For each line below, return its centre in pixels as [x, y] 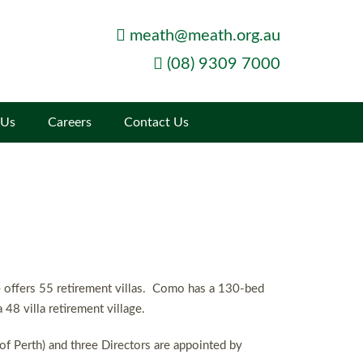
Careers [69, 122]
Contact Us [156, 122]
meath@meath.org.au [205, 36]
